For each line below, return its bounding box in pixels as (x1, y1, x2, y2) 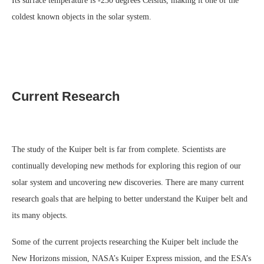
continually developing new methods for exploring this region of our (12, 161, 241, 170)
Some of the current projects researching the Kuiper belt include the (12, 237, 238, 246)
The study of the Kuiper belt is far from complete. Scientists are (12, 144, 226, 154)
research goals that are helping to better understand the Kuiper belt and (12, 194, 247, 203)
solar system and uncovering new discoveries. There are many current (12, 177, 244, 187)
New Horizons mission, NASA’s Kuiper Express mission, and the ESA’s (12, 253, 251, 263)
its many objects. (12, 210, 68, 220)
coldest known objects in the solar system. (12, 12, 151, 21)
